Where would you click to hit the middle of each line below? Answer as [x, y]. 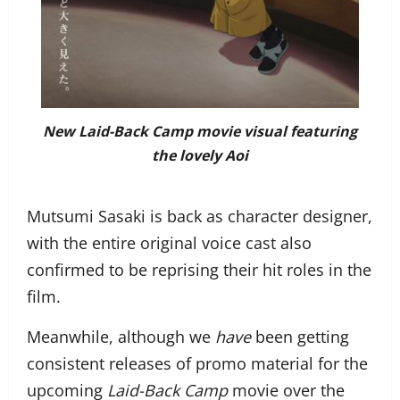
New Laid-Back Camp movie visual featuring [200, 131]
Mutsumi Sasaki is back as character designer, [200, 216]
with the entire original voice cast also [169, 242]
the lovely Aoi [200, 155]
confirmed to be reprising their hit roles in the [199, 269]
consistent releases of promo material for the [197, 363]
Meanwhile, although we [121, 336]
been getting [300, 336]
